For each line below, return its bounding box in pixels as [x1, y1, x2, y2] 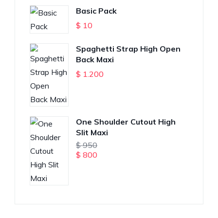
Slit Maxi [76, 127, 108, 137]
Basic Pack [76, 6, 117, 16]
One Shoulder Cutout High [76, 117, 176, 127]
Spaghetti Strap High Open [76, 44, 181, 54]
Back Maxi [76, 54, 114, 64]
